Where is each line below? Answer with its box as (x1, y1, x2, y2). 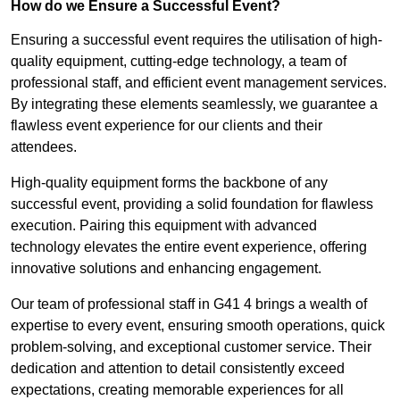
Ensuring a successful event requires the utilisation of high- (11, 32, 382, 48)
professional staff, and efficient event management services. (11, 75, 387, 91)
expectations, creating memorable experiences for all (11, 382, 344, 398)
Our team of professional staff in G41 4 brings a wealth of (11, 296, 367, 312)
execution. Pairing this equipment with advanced (11, 218, 317, 234)
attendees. (11, 139, 77, 155)
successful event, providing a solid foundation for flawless (11, 196, 373, 212)
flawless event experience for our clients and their (11, 118, 322, 134)
